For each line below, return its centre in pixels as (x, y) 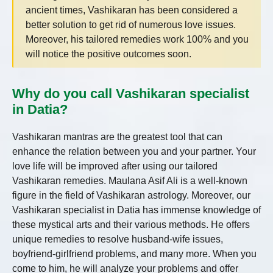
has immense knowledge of (200, 210)
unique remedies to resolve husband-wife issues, (118, 239)
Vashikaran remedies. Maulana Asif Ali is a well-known (130, 181)
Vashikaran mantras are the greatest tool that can (117, 137)
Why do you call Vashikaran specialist (131, 94)
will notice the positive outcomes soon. (108, 54)
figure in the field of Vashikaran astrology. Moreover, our (131, 196)
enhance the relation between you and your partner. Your (134, 152)
